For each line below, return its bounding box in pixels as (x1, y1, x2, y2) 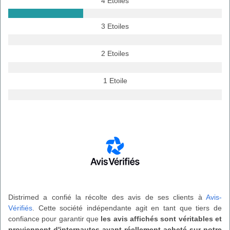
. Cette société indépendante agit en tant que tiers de (32, 203, 222, 212)
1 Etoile (103, 76, 127, 85)
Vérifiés (8, 203, 32, 212)
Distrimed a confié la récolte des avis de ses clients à (8, 193, 206, 201)
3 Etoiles (101, 22, 129, 30)
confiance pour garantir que (8, 214, 101, 223)
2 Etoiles (101, 49, 129, 58)
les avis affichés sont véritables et (101, 214, 222, 223)
